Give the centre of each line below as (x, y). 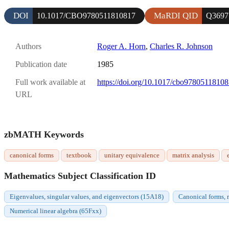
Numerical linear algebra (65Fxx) (55, 211)
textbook (79, 155)
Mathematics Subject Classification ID (80, 176)
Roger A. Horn (121, 46)
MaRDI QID (176, 15)
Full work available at (50, 82)
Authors (28, 46)
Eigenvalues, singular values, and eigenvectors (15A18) (87, 196)
